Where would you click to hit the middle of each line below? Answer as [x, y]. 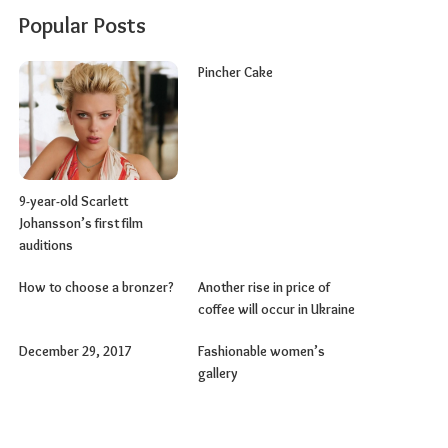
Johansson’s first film [81, 223]
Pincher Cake [235, 72]
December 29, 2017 [75, 351]
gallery [217, 373]
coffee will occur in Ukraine [276, 309]
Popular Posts [83, 26]
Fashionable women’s [261, 351]
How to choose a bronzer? [97, 287]
